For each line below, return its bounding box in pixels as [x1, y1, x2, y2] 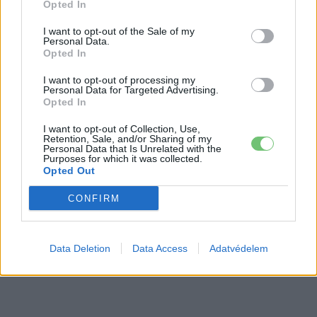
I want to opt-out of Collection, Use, [43, 123, 200, 134]
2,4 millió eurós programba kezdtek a [92, 1, 289, 16]
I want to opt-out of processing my [43, 74, 195, 86]
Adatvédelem [209, 243, 268, 254]
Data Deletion [49, 243, 110, 254]
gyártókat [92, 34, 143, 48]
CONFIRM [67, 192, 120, 204]
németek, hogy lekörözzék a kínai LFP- [92, 18, 293, 32]
